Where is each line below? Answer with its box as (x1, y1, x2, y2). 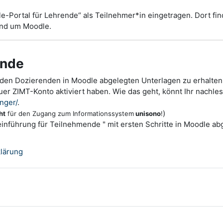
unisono (134, 110, 161, 117)
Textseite (22, 146, 55, 156)
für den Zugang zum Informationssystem (5, 110, 134, 117)
